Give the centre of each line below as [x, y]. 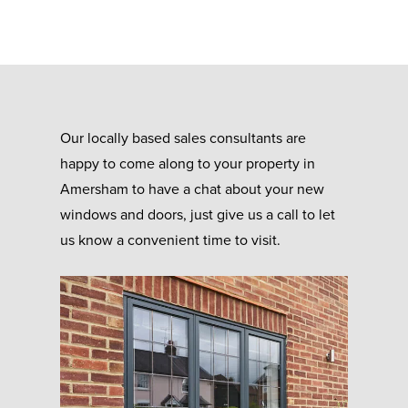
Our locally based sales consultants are [184, 139]
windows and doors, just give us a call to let [198, 215]
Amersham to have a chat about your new [193, 190]
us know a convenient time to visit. [171, 241]
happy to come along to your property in [188, 164]
